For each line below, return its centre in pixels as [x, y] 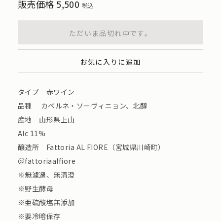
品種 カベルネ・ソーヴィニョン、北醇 [90, 106]
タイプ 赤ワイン [46, 92]
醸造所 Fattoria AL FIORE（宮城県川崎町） [91, 147]
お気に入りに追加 [110, 62]
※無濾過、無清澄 [46, 175]
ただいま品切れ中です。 [110, 33]
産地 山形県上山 [46, 120]
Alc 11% [31, 133]
